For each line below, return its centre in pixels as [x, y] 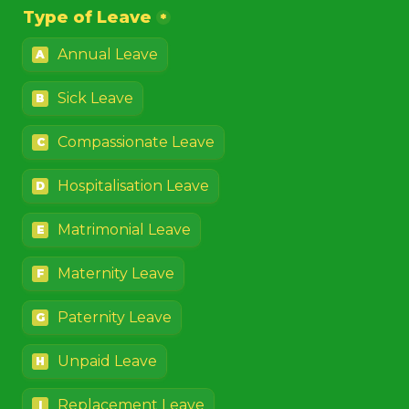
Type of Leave [87, 17]
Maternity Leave [116, 273]
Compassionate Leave [136, 142]
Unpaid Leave [107, 361]
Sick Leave [95, 98]
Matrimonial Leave [124, 230]
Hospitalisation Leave [133, 186]
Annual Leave [108, 54]
